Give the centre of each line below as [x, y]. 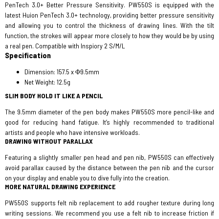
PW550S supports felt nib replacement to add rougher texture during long [109, 203]
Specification [28, 55]
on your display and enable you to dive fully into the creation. [87, 178]
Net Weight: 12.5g [47, 82]
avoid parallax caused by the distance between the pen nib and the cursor [109, 167]
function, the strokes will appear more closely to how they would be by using [109, 35]
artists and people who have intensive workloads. [72, 132]
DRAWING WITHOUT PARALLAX [49, 141]
